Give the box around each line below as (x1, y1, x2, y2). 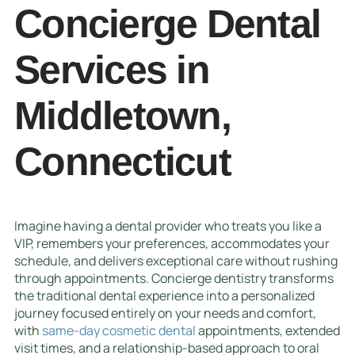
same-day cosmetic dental (42, 322, 196, 340)
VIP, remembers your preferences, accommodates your (14, 235, 330, 253)
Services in (14, 47, 209, 92)
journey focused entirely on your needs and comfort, (14, 304, 316, 323)
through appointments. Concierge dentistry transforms (14, 269, 334, 288)
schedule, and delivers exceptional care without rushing (14, 252, 338, 270)
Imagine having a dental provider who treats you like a (14, 217, 322, 235)
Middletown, (14, 93, 231, 138)
